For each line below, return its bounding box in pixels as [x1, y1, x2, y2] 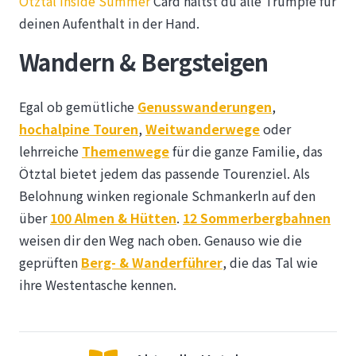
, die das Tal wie [222, 253, 318, 273]
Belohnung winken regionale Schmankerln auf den [19, 186, 315, 206]
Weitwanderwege [145, 119, 260, 139]
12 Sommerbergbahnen [183, 208, 331, 228]
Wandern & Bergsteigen [19, 45, 269, 79]
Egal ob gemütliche [19, 97, 137, 117]
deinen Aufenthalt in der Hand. [19, 14, 199, 33]
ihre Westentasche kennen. [19, 275, 176, 295]
